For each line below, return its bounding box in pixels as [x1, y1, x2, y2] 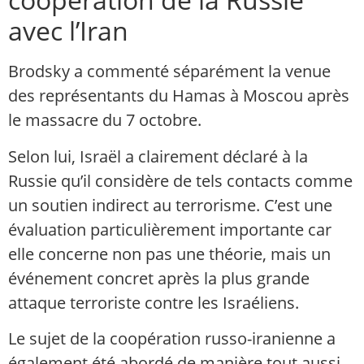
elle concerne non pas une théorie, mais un [8, 242, 331, 265]
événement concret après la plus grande [8, 266, 310, 289]
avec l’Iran [8, 13, 128, 49]
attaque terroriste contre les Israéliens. [8, 291, 299, 314]
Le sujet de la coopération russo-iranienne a [8, 327, 336, 350]
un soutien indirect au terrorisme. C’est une [8, 193, 332, 216]
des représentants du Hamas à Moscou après [8, 84, 349, 107]
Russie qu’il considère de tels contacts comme [8, 169, 353, 192]
